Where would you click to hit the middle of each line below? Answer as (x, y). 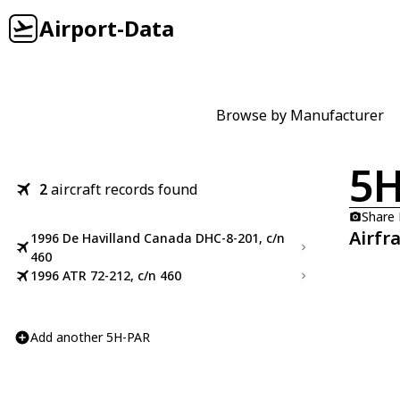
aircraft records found (124, 189)
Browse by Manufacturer (300, 115)
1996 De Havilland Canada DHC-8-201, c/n (158, 238)
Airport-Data (107, 28)
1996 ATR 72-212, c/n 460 (106, 275)
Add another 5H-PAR (90, 337)
